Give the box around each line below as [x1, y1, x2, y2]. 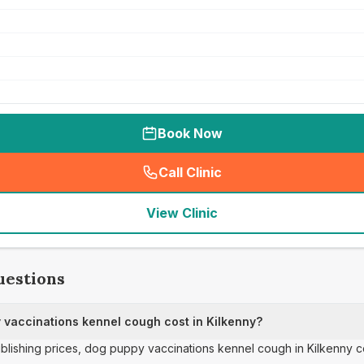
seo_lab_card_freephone [185, 172, 348, 189]
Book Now [158, 125, 223, 141]
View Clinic [146, 205, 218, 221]
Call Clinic [158, 164, 222, 180]
